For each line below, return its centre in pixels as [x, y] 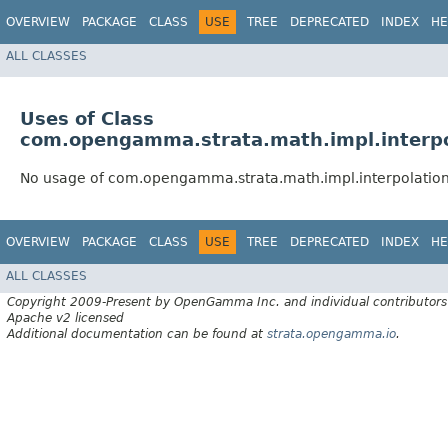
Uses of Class [87, 119]
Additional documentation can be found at [137, 333]
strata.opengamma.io [331, 333]
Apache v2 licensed [65, 317]
